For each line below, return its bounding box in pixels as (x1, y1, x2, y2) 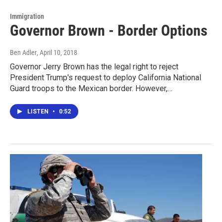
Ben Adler (10, 48, 37, 56)
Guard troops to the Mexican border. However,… (10, 83, 172, 93)
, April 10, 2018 (37, 48, 77, 56)
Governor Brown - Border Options (10, 21, 208, 39)
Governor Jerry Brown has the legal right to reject (10, 61, 178, 71)
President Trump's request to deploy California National (10, 72, 201, 82)
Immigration (10, 12, 44, 20)
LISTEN (27, 108, 50, 115)
